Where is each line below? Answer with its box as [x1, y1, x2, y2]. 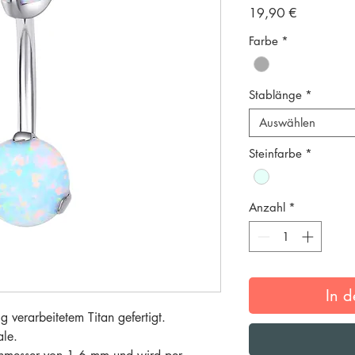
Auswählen [259, 115, 315, 131]
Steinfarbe [249, 146, 302, 162]
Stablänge [249, 87, 302, 103]
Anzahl [249, 200, 285, 216]
